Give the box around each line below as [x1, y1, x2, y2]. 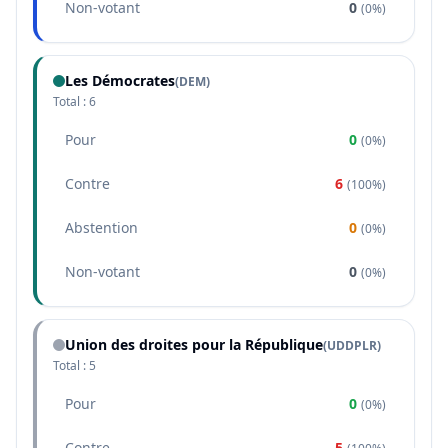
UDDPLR [327, 337, 377, 354]
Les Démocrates [65, 71, 175, 90]
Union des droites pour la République [65, 335, 323, 354]
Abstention [65, 218, 138, 237]
